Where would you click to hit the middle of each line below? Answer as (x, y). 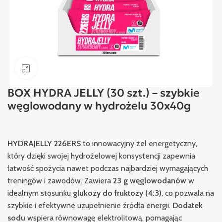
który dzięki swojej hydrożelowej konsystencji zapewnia (101, 156)
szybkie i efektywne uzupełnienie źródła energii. (90, 205)
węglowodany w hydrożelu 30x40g (99, 106)
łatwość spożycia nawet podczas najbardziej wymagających (108, 168)
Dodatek (188, 205)
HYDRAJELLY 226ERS (45, 143)
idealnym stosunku (40, 193)
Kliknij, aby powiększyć (74, 68)
